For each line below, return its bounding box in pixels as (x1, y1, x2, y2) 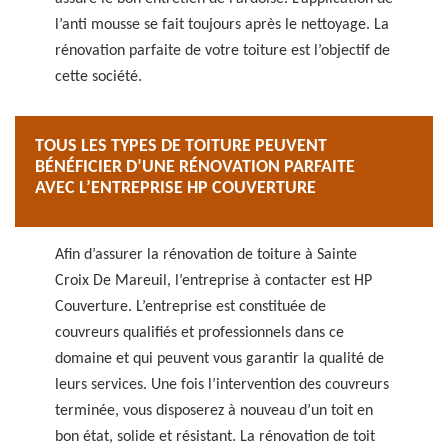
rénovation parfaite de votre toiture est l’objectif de (55, 43, 390, 59)
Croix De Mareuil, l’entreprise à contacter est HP (55, 273, 372, 289)
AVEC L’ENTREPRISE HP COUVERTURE (35, 179, 316, 198)
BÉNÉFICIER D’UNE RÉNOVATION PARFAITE (35, 158, 355, 177)
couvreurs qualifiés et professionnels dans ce (55, 325, 344, 341)
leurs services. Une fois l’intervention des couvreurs (55, 377, 389, 393)
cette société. (55, 69, 142, 85)
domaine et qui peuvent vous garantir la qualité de (55, 351, 384, 367)
